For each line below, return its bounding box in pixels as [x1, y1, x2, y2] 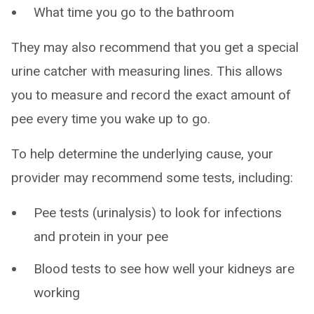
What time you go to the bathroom [34, 4, 234, 21]
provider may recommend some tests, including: [11, 170, 293, 186]
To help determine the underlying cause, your [11, 146, 273, 163]
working [34, 285, 80, 301]
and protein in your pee [34, 228, 168, 245]
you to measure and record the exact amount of [11, 87, 291, 104]
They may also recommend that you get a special [11, 39, 299, 56]
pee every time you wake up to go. [11, 111, 210, 128]
